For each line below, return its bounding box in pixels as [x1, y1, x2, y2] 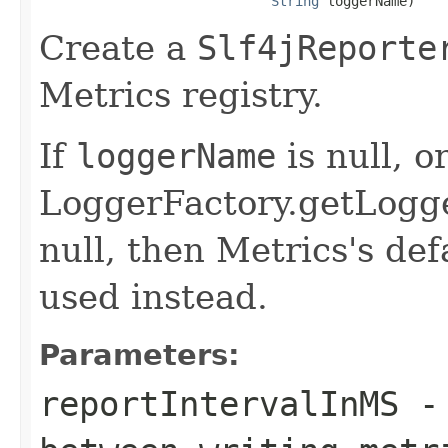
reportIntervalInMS [39, 383, 399, 424]
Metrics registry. [39, 74, 323, 115]
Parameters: [39, 337, 240, 372]
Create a [39, 27, 197, 68]
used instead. [39, 276, 268, 317]
